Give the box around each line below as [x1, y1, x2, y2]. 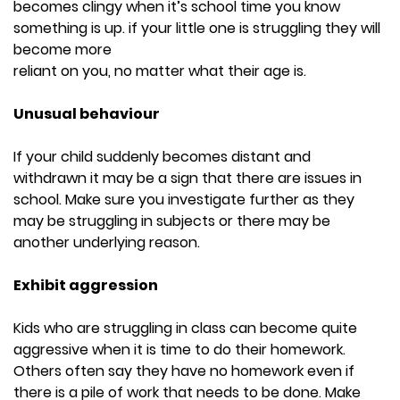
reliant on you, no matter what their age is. [13, 60, 306, 81]
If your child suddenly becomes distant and [13, 146, 311, 167]
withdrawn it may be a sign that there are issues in [13, 167, 362, 188]
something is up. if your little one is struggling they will [13, 17, 380, 38]
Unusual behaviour [13, 103, 160, 124]
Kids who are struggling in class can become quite [13, 317, 357, 338]
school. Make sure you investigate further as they [13, 188, 354, 210]
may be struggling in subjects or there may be [13, 210, 330, 231]
